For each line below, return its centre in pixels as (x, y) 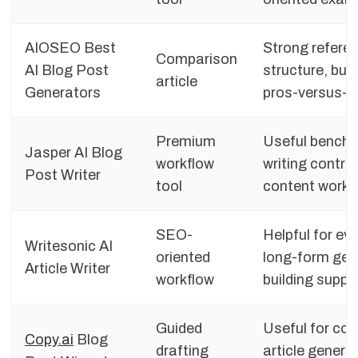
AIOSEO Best (70, 48)
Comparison (197, 60)
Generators (63, 93)
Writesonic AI (69, 247)
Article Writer (68, 269)
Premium (186, 142)
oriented (183, 258)
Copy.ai (49, 340)
